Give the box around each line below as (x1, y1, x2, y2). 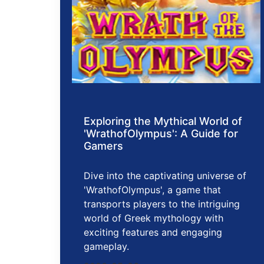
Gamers (84, 139, 123, 152)
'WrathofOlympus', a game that (84, 183, 221, 196)
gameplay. (84, 240, 129, 252)
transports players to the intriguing (84, 197, 240, 210)
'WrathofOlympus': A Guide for (84, 127, 238, 140)
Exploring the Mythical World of (84, 114, 242, 127)
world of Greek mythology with (84, 212, 223, 224)
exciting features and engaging (84, 226, 222, 238)
